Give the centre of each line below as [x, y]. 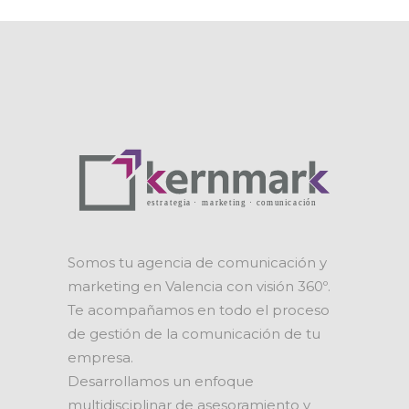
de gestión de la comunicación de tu [194, 333]
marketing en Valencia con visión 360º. [199, 286]
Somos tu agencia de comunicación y [197, 262]
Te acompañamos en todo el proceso [199, 309]
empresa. [100, 357]
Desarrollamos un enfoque [161, 381]
